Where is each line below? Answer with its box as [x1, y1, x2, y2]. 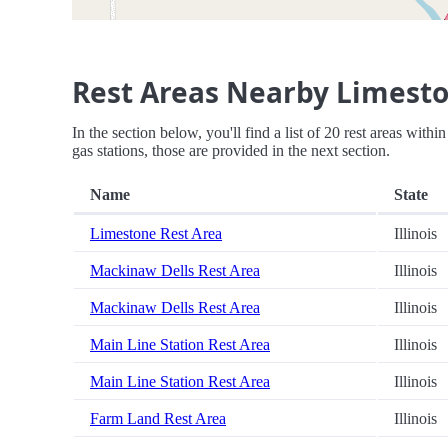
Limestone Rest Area [90, 225, 222, 243]
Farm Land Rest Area [90, 410, 226, 428]
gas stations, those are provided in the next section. [72, 142, 390, 160]
